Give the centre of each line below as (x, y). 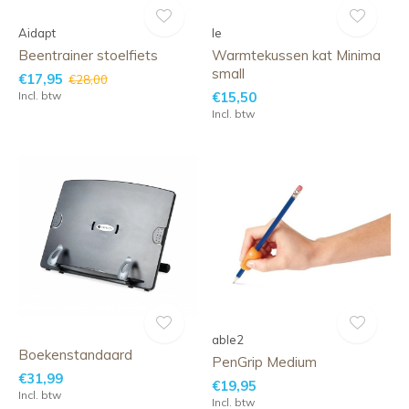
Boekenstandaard (75, 354)
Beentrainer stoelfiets (88, 55)
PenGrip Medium (264, 362)
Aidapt (37, 33)
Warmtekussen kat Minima (296, 55)
